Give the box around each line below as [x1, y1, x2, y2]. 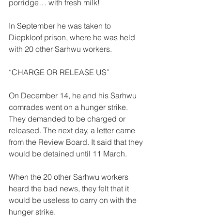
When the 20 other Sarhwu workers [9, 172, 130, 182]
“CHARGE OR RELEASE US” [9, 67, 113, 77]
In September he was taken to [9, 21, 113, 31]
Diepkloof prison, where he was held [9, 32, 137, 42]
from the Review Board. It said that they [9, 137, 145, 147]
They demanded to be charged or [9, 114, 127, 124]
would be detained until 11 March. [9, 149, 129, 158]
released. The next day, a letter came [9, 125, 137, 135]
